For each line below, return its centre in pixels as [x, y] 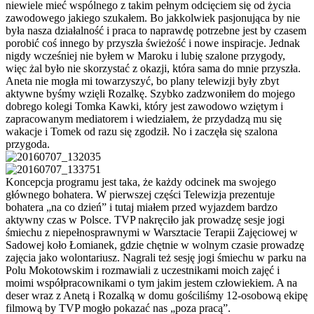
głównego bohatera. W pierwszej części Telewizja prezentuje [140, 195]
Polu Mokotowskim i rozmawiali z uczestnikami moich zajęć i [143, 271]
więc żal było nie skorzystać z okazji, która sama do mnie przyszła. [153, 69]
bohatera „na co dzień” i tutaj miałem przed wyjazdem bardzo [142, 207]
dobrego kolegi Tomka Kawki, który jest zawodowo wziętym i [144, 107]
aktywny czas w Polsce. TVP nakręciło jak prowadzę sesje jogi [145, 220]
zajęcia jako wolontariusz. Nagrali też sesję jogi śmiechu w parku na [156, 258]
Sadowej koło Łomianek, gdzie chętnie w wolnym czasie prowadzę [155, 245]
